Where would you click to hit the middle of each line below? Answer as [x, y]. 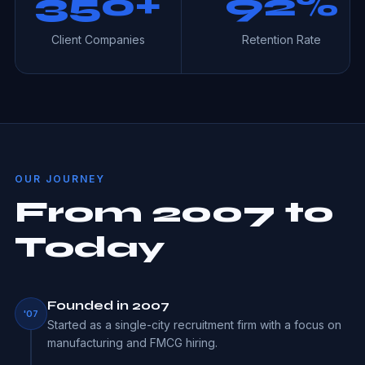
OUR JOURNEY [59, 179]
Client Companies [98, 40]
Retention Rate [282, 40]
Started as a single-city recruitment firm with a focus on [194, 325]
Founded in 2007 [108, 305]
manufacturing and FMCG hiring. [132, 343]
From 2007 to [174, 212]
